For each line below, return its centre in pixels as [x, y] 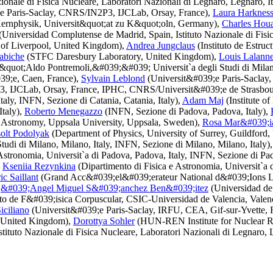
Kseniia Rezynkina [39, 166]
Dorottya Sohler [104, 221]
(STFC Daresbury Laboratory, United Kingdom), [122, 56]
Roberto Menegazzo [63, 111]
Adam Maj [203, 100]
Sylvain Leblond [113, 78]
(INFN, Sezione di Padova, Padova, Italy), [186, 111]
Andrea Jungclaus [161, 45]
